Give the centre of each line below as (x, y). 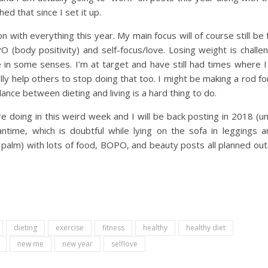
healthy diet (206, 228)
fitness (113, 228)
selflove (124, 244)
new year (77, 244)
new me (31, 244)
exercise (70, 228)
